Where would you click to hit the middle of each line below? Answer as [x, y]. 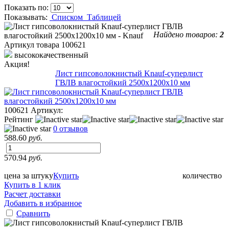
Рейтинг [20, 119]
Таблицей [104, 17]
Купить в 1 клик [32, 185]
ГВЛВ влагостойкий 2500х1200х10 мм [123, 82]
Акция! [17, 64]
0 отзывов [71, 128]
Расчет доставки [32, 194]
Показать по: [27, 7]
